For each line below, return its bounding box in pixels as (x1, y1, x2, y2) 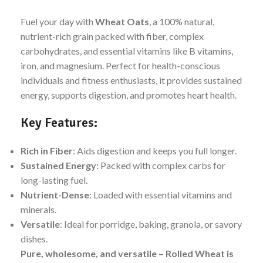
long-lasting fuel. (21, 174, 87, 186)
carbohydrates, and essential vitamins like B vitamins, (21, 45, 233, 56)
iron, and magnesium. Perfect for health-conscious (21, 60, 220, 71)
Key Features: (21, 114, 97, 130)
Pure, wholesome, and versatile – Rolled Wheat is (21, 248, 234, 259)
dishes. (21, 233, 48, 244)
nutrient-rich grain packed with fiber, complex (21, 31, 204, 42)
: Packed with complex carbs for (96, 160, 225, 171)
